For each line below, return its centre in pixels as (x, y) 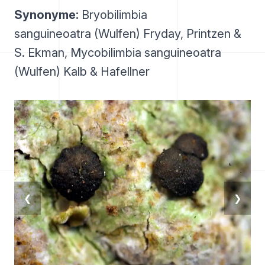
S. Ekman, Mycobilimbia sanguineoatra (118, 53)
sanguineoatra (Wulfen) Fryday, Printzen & (128, 34)
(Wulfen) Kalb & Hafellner (82, 72)
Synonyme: (46, 15)
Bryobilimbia (113, 15)
